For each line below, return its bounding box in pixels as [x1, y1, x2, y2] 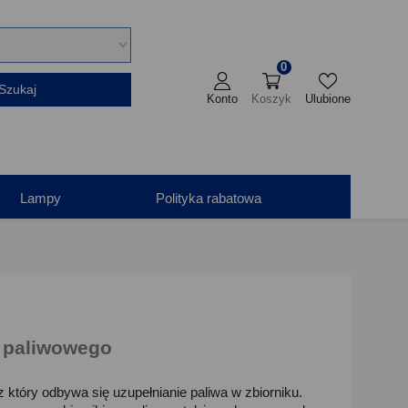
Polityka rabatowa [156, 190, 262, 206]
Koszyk [250, 91, 291, 106]
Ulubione [304, 91, 351, 106]
